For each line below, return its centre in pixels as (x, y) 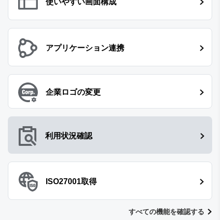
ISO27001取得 (71, 181)
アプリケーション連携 (85, 48)
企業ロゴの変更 (73, 92)
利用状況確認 (69, 136)
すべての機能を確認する (166, 211)
